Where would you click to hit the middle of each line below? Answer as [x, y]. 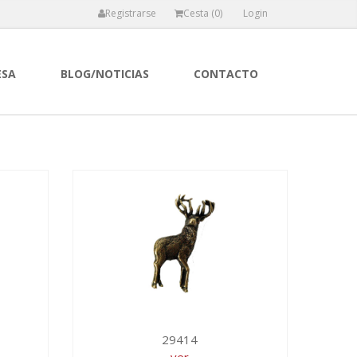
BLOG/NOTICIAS [105, 74]
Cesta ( [199, 13]
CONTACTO [226, 74]
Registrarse [131, 13]
